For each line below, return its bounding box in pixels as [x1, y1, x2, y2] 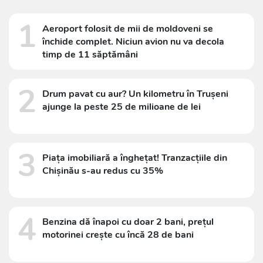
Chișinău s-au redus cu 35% [42, 164, 163, 177]
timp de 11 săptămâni [42, 48, 138, 61]
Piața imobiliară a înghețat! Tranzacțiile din [42, 151, 227, 164]
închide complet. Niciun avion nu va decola [42, 35, 224, 48]
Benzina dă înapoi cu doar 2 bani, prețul [42, 215, 214, 228]
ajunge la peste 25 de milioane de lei [42, 100, 201, 113]
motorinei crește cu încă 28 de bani [42, 228, 194, 241]
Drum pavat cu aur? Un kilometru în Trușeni [42, 87, 228, 100]
